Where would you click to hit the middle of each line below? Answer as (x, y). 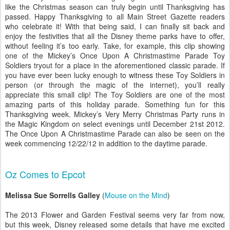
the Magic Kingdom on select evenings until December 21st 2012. (115, 124)
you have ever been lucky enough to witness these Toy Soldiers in (115, 75)
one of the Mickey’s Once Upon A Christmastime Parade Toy (115, 55)
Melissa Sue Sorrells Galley (54, 195)
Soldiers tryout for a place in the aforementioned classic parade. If (115, 65)
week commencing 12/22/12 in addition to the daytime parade (105, 143)
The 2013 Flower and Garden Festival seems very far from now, (115, 215)
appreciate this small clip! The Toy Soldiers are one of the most (115, 94)
